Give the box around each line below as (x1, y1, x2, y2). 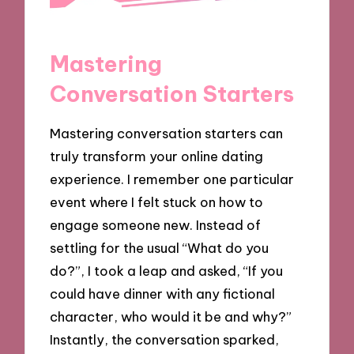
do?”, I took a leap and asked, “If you (50, 262, 284, 279)
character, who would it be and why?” (50, 307, 292, 325)
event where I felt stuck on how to (50, 193, 264, 210)
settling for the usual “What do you (50, 239, 269, 256)
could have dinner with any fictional (50, 284, 276, 302)
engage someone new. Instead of (50, 216, 262, 233)
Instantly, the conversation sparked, (50, 330, 280, 348)
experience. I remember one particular (50, 170, 295, 187)
